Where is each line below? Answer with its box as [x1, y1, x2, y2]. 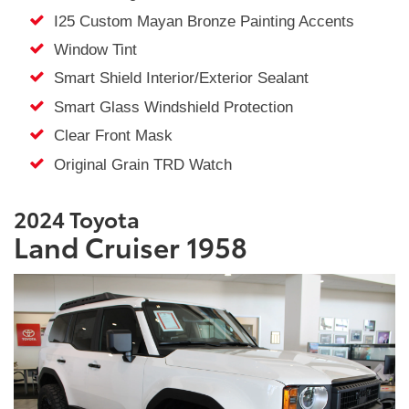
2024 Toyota [14, 203, 144, 235]
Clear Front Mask [44, 127, 173, 145]
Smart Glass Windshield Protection [44, 98, 293, 116]
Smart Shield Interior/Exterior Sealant [44, 69, 309, 88]
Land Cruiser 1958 [14, 226, 247, 267]
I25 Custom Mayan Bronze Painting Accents [44, 12, 354, 30]
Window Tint [44, 41, 137, 59]
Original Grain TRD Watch [44, 155, 232, 173]
